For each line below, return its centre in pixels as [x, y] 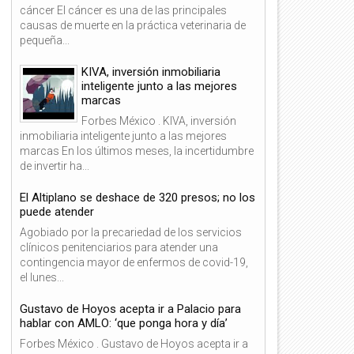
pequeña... [45, 40]
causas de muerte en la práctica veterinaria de [133, 25]
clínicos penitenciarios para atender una [119, 247]
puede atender [57, 211]
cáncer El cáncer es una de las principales [123, 10]
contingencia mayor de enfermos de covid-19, [134, 262]
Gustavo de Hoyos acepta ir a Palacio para [130, 309]
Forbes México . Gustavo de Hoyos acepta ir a [134, 343]
